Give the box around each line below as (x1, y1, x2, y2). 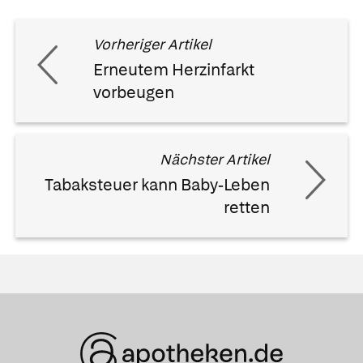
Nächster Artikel (160, 150, 270, 169)
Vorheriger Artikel (93, 35, 211, 54)
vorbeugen (93, 82, 174, 104)
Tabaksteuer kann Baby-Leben (45, 174, 270, 196)
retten (224, 197, 270, 219)
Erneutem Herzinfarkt (93, 59, 254, 81)
